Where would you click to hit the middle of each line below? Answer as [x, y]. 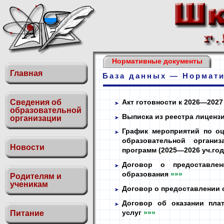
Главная [26, 73]
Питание [27, 213]
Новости [27, 147]
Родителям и [36, 176]
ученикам [29, 184]
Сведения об [36, 102]
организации [36, 118]
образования [146, 174]
